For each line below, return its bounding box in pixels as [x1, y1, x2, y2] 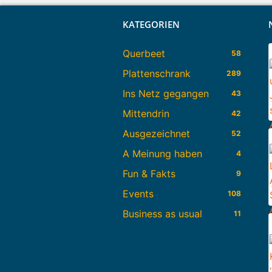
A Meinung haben [123, 148, 202, 160]
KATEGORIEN [123, 18, 180, 31]
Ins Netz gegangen [123, 87, 209, 100]
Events [123, 188, 154, 200]
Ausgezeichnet [123, 127, 190, 140]
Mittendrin [123, 107, 169, 120]
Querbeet [123, 47, 165, 60]
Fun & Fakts [123, 168, 175, 180]
